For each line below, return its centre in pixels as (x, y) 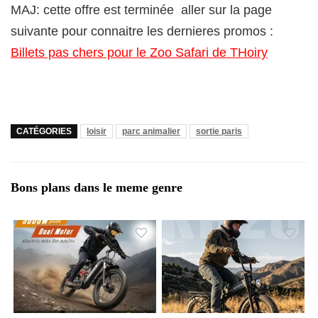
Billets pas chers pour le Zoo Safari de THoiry (139, 52)
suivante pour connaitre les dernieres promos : (144, 31)
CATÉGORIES (44, 131)
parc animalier (151, 131)
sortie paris (219, 131)
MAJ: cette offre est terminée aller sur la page (141, 10)
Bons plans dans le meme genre (97, 187)
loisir (97, 131)
